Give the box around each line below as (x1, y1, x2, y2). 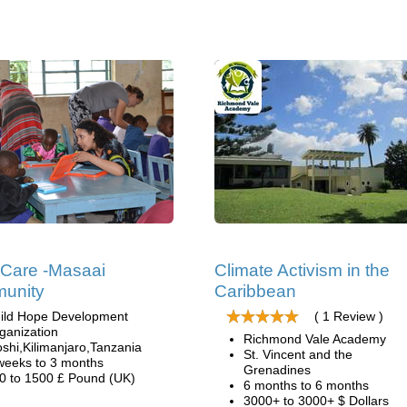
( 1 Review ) (314, 309, 383, 323)
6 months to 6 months (243, 378, 369, 392)
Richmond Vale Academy (243, 332, 386, 346)
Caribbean (214, 282, 296, 301)
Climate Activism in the (214, 261, 390, 280)
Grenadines (243, 362, 311, 377)
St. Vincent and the (243, 347, 352, 362)
